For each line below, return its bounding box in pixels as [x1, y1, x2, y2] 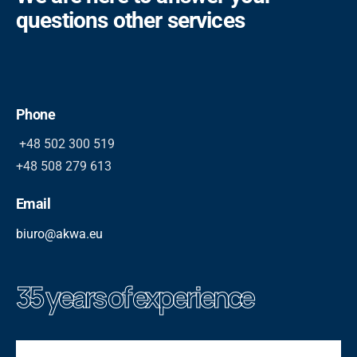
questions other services [16, 7, 245, 34]
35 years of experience [16, 278, 253, 317]
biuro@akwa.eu [16, 226, 103, 242]
